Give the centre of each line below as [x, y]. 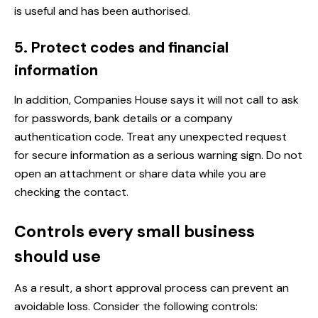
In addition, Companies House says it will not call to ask [157, 100]
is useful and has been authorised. [102, 11]
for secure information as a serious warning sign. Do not [158, 155]
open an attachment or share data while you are [140, 174]
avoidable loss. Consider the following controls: [136, 307]
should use [57, 257]
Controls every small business [135, 232]
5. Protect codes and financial [121, 48]
